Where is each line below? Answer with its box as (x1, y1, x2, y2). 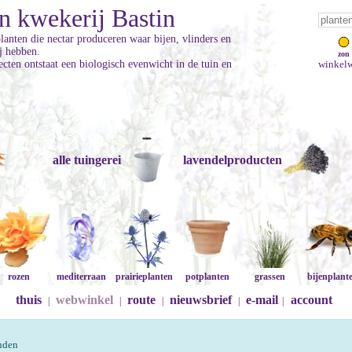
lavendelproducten (182, 153, 282, 167)
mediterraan (57, 271, 107, 282)
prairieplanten (115, 271, 174, 282)
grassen (255, 271, 286, 282)
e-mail (245, 293, 278, 306)
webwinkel (55, 293, 113, 306)
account (290, 293, 332, 306)
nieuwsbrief (169, 293, 232, 306)
